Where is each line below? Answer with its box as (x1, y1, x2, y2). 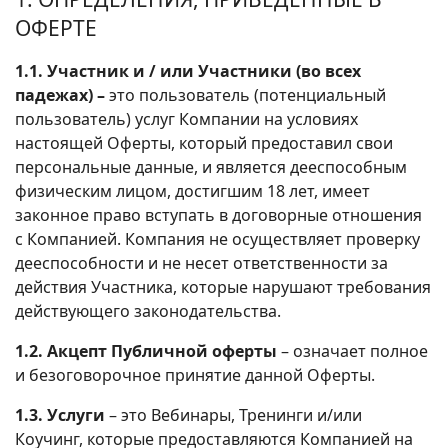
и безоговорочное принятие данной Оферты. (15, 363, 375, 386)
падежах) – (15, 83, 109, 106)
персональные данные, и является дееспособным (15, 155, 407, 178)
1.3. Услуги (15, 403, 105, 426)
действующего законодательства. (15, 299, 281, 322)
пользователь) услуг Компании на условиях (15, 107, 358, 130)
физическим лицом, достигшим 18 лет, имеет (15, 179, 370, 202)
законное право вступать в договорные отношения (15, 203, 422, 226)
